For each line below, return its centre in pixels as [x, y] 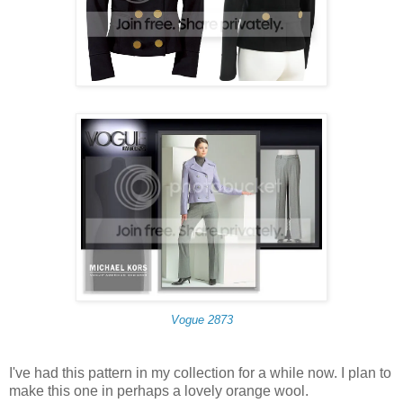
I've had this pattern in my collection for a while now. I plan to [200, 373]
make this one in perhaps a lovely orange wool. [159, 391]
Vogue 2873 [201, 320]
